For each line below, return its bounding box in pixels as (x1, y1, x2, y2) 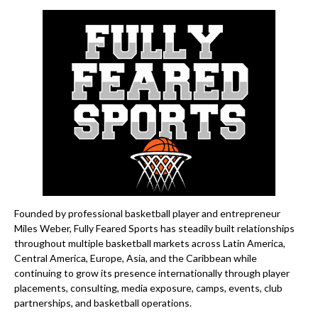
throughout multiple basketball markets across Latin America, (14, 237, 285, 250)
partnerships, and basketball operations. (14, 297, 192, 309)
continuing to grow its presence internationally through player (14, 267, 290, 280)
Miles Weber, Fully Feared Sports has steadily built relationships (14, 222, 295, 235)
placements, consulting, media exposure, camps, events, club (14, 282, 283, 295)
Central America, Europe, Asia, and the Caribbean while (14, 252, 257, 265)
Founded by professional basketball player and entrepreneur (14, 207, 280, 220)
